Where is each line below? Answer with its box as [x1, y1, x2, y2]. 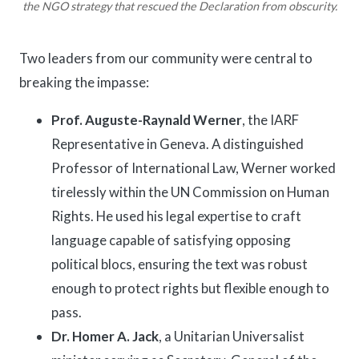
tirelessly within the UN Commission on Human [51, 184, 329, 201]
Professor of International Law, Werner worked [51, 159, 336, 177]
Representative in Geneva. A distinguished [51, 135, 304, 153]
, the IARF [242, 111, 299, 129]
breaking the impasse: [19, 74, 149, 91]
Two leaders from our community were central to [19, 50, 313, 67]
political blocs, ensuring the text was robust [51, 256, 308, 273]
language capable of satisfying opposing [51, 232, 291, 249]
